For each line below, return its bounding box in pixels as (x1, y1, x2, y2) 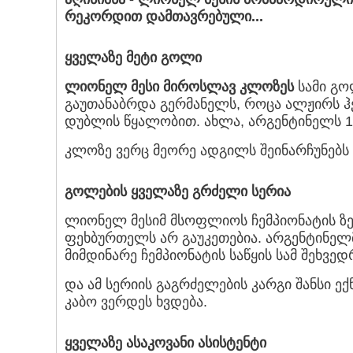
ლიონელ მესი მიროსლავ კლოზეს (65, 79, 294, 95)
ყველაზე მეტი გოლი (65, 50, 202, 66)
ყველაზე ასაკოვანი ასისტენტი (65, 335, 266, 351)
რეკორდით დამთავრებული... (65, 9, 263, 25)
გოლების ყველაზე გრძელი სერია (65, 184, 291, 200)
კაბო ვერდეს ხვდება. (65, 294, 207, 310)
